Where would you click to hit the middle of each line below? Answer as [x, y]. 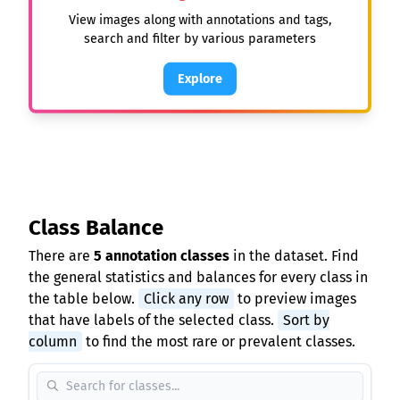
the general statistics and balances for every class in [198, 277]
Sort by [306, 320]
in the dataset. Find [294, 256]
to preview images [295, 299]
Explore [200, 79]
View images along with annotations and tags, [200, 20]
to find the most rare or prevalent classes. [219, 342]
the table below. [83, 299]
